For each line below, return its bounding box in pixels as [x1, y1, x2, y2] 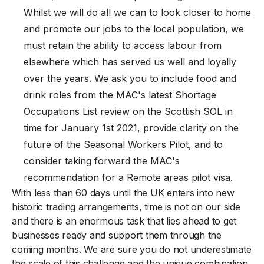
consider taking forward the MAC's [24, 154, 180, 167]
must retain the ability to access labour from [24, 39, 222, 51]
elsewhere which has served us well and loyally [24, 55, 236, 68]
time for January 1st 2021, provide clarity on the [24, 121, 239, 134]
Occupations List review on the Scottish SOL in [24, 105, 233, 117]
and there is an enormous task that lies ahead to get [12, 214, 236, 227]
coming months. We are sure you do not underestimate [12, 243, 252, 255]
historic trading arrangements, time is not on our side [12, 200, 240, 213]
